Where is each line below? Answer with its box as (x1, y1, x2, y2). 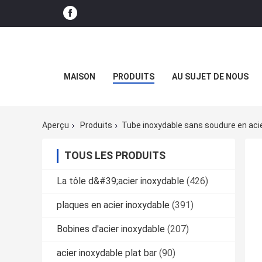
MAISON (64, 72, 95, 81)
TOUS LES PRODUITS (64, 149, 166, 162)
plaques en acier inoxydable (57, 199, 170, 211)
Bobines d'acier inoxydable (57, 223, 165, 235)
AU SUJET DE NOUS (172, 72, 249, 81)
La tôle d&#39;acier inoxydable (57, 175, 184, 187)
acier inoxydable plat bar (57, 247, 157, 259)
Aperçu (42, 120, 69, 130)
